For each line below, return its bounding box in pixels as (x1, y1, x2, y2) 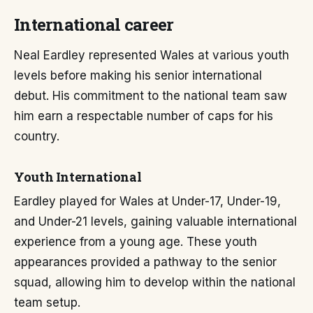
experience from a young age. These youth (14, 235, 257, 249)
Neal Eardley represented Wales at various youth (14, 48, 289, 62)
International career (14, 13, 174, 36)
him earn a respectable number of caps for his (14, 109, 273, 123)
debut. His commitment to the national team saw (14, 89, 287, 103)
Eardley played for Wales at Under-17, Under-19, (14, 194, 281, 208)
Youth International (14, 168, 142, 185)
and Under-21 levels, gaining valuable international (14, 214, 297, 228)
